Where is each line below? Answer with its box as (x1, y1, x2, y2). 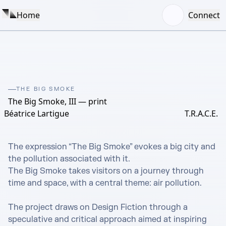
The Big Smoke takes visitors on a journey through (8, 166, 204, 176)
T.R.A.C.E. (185, 108, 218, 119)
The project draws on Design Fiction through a (8, 202, 188, 212)
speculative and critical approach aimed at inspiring (8, 214, 207, 224)
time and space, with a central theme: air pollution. (8, 178, 203, 188)
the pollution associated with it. (8, 154, 132, 164)
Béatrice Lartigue (4, 108, 69, 119)
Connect (188, 10, 220, 21)
